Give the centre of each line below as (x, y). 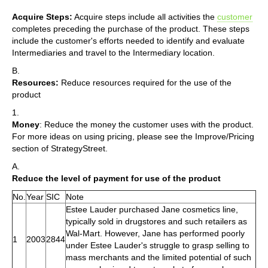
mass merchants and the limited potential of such (159, 257)
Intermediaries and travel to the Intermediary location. (113, 52)
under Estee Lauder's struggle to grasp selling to (158, 245)
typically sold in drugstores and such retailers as (156, 221)
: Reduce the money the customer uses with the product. (147, 124)
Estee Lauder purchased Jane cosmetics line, (152, 209)
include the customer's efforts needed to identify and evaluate (128, 40)
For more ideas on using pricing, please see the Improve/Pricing (133, 136)
